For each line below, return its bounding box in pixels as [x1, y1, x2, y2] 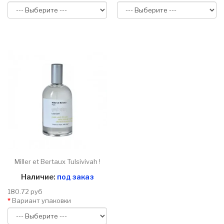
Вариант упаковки [12, 196, 71, 205]
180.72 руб [7, 187, 42, 196]
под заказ [56, 172, 94, 181]
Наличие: [20, 172, 57, 182]
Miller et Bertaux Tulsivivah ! [14, 157, 100, 166]
